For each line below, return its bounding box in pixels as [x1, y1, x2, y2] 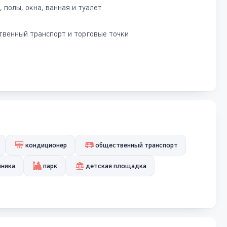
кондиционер [25, 141, 67, 149]
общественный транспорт [95, 141, 178, 149]
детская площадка [86, 162, 147, 170]
